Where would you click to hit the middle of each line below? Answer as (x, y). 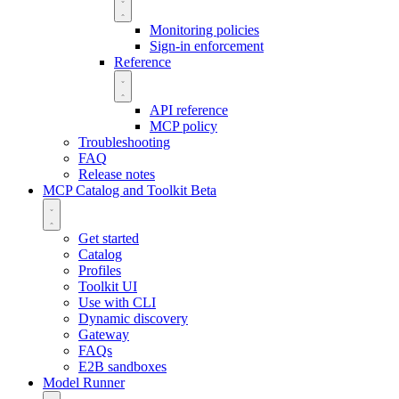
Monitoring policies (204, 29)
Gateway (104, 334)
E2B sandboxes (122, 366)
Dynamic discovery (133, 318)
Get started (109, 238)
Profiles (100, 270)
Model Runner (84, 382)
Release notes (117, 174)
